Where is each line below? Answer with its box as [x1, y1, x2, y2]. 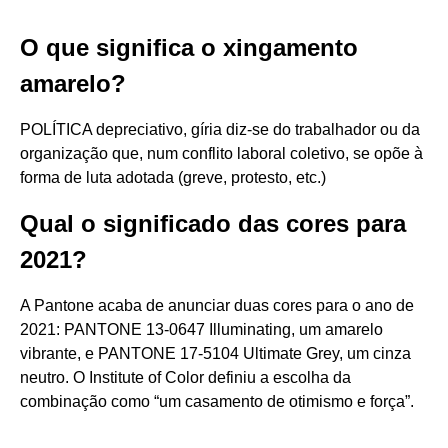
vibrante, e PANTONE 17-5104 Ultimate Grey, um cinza [20, 345, 411, 362]
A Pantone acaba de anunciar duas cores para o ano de [20, 297, 414, 314]
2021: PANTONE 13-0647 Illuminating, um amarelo [20, 321, 383, 338]
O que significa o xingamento [20, 34, 358, 61]
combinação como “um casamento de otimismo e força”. [20, 393, 414, 410]
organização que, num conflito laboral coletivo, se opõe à [20, 145, 423, 162]
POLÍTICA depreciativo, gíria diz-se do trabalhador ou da [20, 121, 420, 138]
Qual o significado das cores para [20, 210, 406, 237]
